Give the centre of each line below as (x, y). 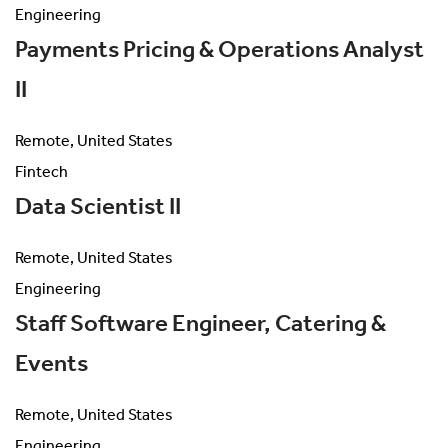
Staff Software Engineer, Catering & (200, 324)
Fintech (41, 172)
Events (51, 364)
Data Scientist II (98, 207)
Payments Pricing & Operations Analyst (219, 50)
